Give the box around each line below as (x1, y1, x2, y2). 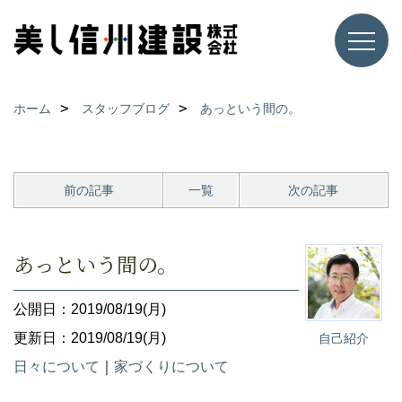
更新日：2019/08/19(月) (13, 330, 166, 345)
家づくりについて (114, 359, 229, 374)
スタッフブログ (82, 101, 170, 116)
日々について (13, 359, 100, 374)
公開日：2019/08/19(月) (13, 301, 166, 317)
